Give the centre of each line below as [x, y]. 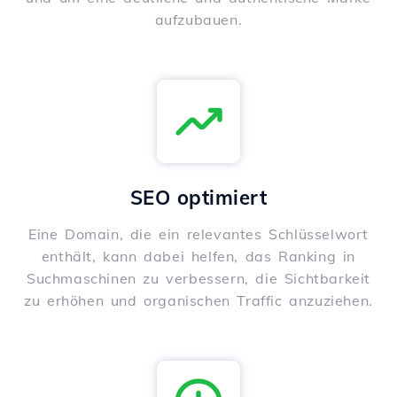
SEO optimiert [198, 198]
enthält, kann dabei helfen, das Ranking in [198, 257]
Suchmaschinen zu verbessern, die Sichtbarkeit [198, 279]
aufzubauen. [198, 20]
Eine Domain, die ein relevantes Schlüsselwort [198, 234]
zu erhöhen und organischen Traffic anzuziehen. [198, 301]
